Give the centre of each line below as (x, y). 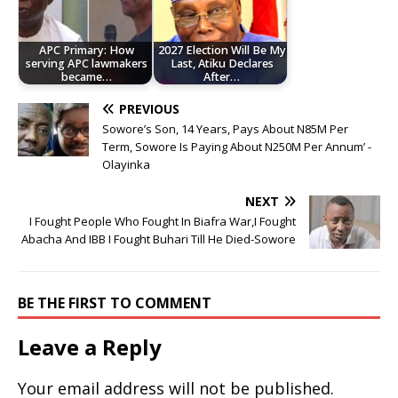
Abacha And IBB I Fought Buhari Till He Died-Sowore (159, 239)
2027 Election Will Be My (222, 50)
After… (222, 76)
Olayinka (126, 165)
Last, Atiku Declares (222, 63)
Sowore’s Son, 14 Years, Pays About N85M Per (225, 129)
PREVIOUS (149, 109)
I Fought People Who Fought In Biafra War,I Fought (163, 222)
